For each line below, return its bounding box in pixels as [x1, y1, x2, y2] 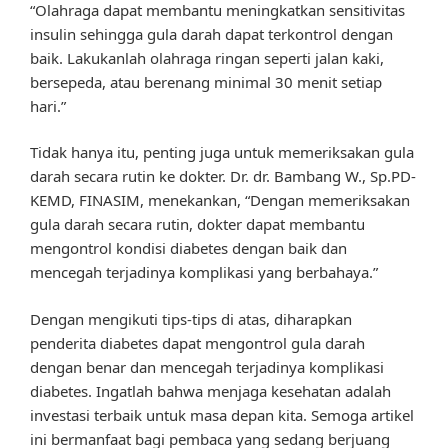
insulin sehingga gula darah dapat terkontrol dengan [30, 23, 393, 44]
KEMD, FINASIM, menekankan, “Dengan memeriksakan [30, 190, 410, 211]
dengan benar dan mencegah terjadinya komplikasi [30, 356, 384, 377]
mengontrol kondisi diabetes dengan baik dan [30, 238, 347, 259]
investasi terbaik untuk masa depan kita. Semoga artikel [30, 404, 414, 425]
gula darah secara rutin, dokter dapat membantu [30, 214, 365, 235]
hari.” [30, 95, 66, 116]
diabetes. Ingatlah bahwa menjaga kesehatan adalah [30, 380, 391, 401]
